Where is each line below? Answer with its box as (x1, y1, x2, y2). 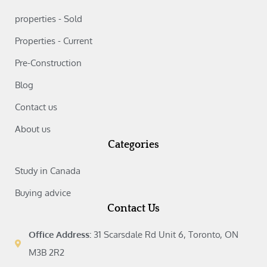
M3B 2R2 (28, 246, 64, 258)
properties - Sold (15, 13, 83, 24)
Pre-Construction (15, 57, 82, 69)
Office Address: (28, 228, 94, 240)
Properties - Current (15, 35, 93, 46)
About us (15, 123, 51, 135)
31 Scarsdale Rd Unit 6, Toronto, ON (93, 228, 238, 240)
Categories (108, 138, 159, 151)
